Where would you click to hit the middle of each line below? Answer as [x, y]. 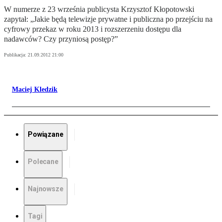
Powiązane [46, 135]
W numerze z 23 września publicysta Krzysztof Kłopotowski [99, 9]
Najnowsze [46, 189]
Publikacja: [16, 55]
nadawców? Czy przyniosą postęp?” [61, 39]
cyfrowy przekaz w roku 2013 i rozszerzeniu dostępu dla [93, 29]
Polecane [43, 162]
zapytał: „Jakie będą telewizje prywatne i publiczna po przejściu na [108, 19]
